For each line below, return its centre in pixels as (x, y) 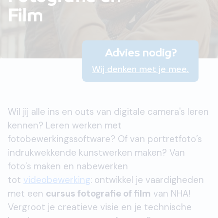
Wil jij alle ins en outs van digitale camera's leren (108, 112)
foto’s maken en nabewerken (68, 166)
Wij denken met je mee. (140, 69)
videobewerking (57, 180)
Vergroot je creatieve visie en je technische (100, 207)
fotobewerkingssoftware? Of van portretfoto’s (105, 139)
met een (27, 193)
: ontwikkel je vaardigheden (147, 180)
